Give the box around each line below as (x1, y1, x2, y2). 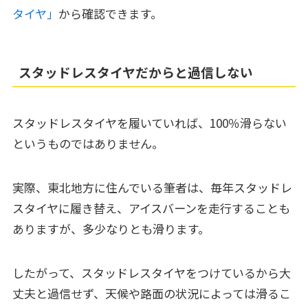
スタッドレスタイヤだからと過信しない (19, 62, 254, 81)
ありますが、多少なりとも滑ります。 (12, 220, 210, 238)
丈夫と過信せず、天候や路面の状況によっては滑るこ (12, 285, 291, 302)
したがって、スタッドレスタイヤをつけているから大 (12, 264, 291, 282)
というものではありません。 (12, 135, 164, 153)
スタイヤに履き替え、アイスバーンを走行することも (12, 199, 290, 217)
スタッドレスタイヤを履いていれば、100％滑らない (12, 114, 287, 132)
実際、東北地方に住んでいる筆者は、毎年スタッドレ (12, 179, 292, 197)
